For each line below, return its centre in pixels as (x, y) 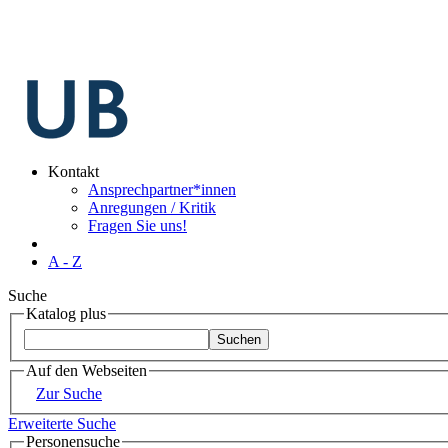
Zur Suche (69, 394)
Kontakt (73, 171)
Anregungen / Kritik (152, 207)
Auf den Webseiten (86, 370)
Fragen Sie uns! (137, 225)
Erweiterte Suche (62, 424)
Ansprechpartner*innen (162, 189)
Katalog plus (66, 313)
